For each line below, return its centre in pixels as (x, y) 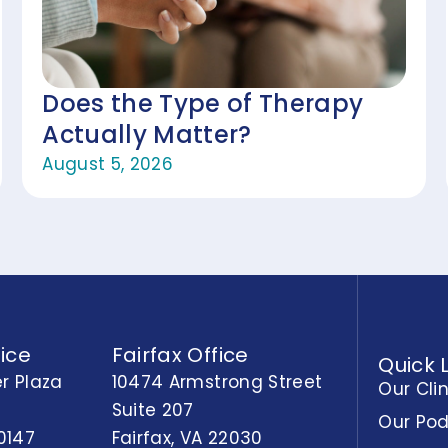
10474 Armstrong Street (217, 382)
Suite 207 (152, 410)
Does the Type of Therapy (203, 103)
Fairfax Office (180, 355)
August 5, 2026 (108, 163)
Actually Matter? (147, 134)
